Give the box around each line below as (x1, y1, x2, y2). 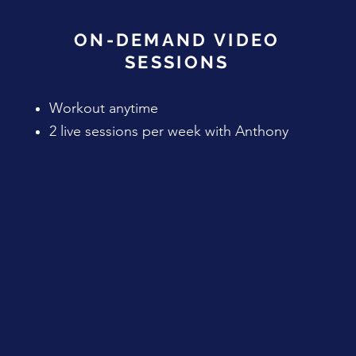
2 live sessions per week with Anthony (49, 122, 289, 140)
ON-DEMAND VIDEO (73, 29, 281, 50)
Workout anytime (49, 99, 159, 117)
